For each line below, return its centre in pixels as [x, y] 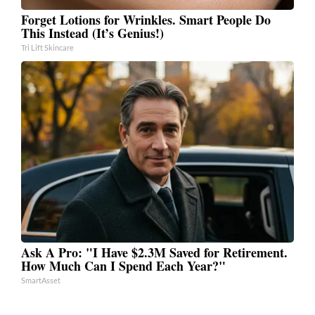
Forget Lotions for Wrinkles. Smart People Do [146, 19]
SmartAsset [41, 280]
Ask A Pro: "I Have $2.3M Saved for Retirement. [154, 252]
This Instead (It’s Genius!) [92, 33]
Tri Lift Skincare [47, 47]
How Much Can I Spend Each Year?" [123, 265]
